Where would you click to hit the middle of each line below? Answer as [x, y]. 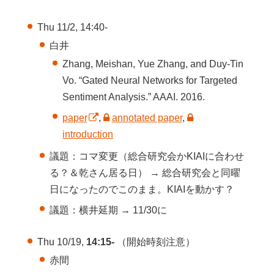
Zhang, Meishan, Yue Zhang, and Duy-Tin [153, 64]
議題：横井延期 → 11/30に [109, 210]
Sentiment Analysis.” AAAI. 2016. [134, 97]
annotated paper [147, 117]
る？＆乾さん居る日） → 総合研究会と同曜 [145, 173]
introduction [88, 134]
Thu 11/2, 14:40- [72, 27]
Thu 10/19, [61, 242]
